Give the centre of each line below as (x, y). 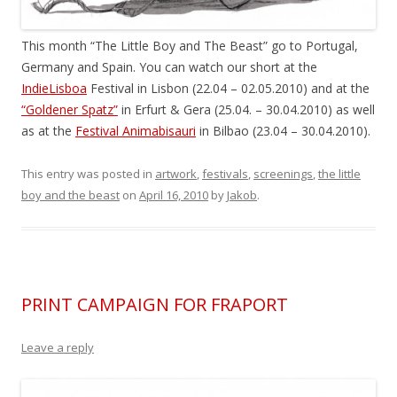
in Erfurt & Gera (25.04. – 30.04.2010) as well (246, 110)
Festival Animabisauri (136, 131)
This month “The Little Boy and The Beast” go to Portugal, (190, 46)
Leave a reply (58, 348)
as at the (48, 131)
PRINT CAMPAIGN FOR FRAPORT (155, 305)
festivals (225, 174)
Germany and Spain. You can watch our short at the (169, 67)
